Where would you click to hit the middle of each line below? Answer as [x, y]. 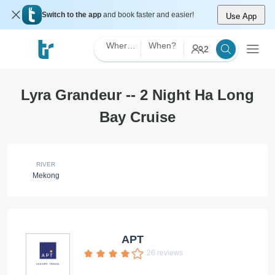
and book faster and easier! [149, 15]
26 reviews [165, 253]
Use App [241, 16]
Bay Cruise [137, 117]
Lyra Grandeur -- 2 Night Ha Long [137, 95]
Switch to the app [72, 15]
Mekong [46, 176]
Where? [131, 45]
